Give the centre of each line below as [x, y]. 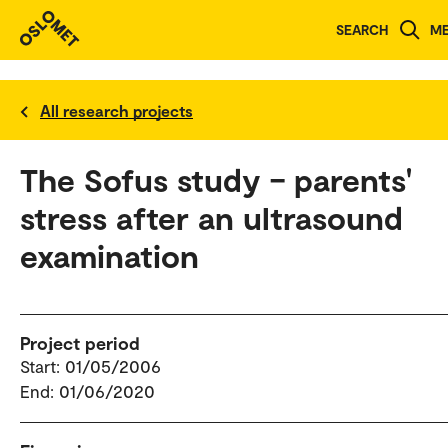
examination [109, 255]
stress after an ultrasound [211, 217]
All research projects [116, 110]
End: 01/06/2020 [87, 391]
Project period [80, 343]
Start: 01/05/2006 [90, 366]
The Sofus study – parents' [216, 179]
